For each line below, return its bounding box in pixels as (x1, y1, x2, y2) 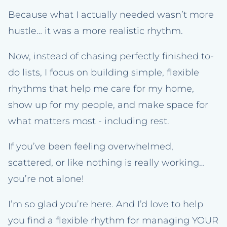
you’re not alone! (8, 173, 84, 185)
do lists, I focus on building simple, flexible (8, 67, 199, 79)
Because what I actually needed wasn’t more (8, 9, 214, 21)
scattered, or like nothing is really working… (8, 157, 205, 169)
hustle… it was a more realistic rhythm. (8, 25, 183, 37)
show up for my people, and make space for (8, 99, 208, 111)
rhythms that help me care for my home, (8, 83, 194, 95)
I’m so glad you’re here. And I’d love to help (8, 199, 203, 210)
